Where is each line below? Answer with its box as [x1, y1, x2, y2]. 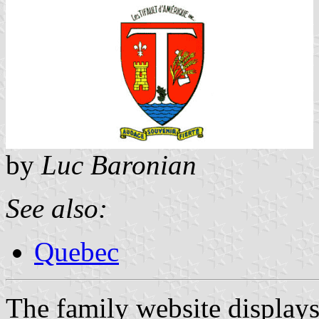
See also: [6, 192, 108, 224]
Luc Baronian [41, 149, 197, 180]
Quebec [34, 236, 119, 267]
